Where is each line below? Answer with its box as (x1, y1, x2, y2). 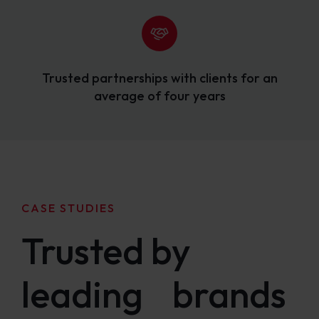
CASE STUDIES (21, 201, 115, 215)
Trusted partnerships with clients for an (41, 70, 278, 86)
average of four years (93, 88, 226, 104)
